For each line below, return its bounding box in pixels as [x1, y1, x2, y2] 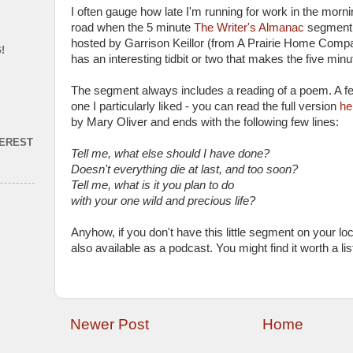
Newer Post [70, 315, 149, 333]
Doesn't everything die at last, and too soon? [71, 163, 298, 176]
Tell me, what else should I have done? [71, 147, 269, 160]
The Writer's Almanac [194, 21, 304, 34]
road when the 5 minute [71, 21, 194, 34]
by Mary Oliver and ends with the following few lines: [71, 116, 339, 128]
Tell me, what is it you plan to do [71, 179, 234, 191]
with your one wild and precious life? [71, 195, 255, 207]
